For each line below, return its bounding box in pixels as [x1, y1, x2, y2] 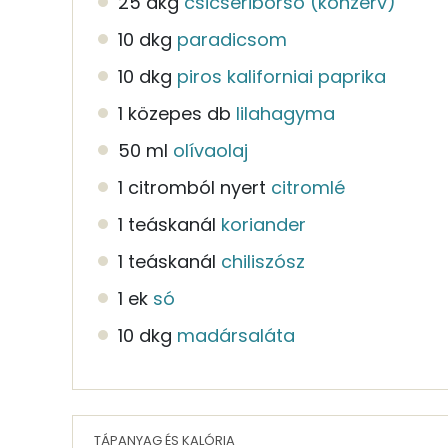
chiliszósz [221, 248, 305, 274]
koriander [221, 211, 306, 237]
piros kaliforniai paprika [177, 63, 386, 89]
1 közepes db [118, 100, 231, 126]
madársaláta [177, 322, 295, 348]
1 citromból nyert [118, 174, 266, 200]
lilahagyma [236, 100, 335, 126]
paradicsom [177, 26, 287, 52]
